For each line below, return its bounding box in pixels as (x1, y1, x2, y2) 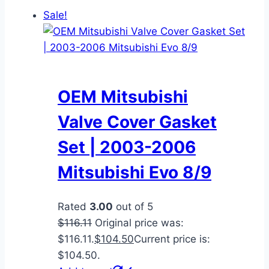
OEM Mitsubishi (58, 86, 188, 107)
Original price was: (95, 217, 184, 229)
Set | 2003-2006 (58, 136, 196, 157)
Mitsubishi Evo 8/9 (58, 162, 211, 183)
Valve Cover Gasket (58, 111, 217, 132)
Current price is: (134, 233, 210, 246)
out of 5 (113, 201, 153, 213)
